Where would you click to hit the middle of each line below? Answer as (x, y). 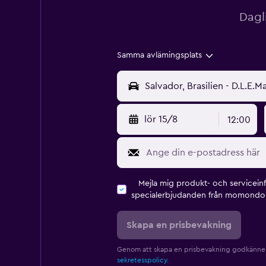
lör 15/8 (161, 120)
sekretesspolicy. (142, 260)
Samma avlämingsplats (159, 56)
